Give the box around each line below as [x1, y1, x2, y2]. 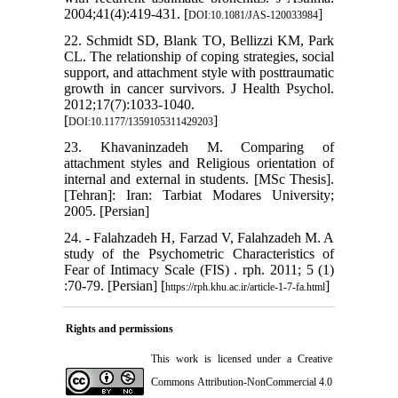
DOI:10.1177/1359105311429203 [68, 115, 213, 129]
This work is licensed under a [151, 353, 298, 366]
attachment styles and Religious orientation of [63, 155, 335, 171]
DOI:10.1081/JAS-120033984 [187, 9, 318, 22]
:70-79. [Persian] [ [63, 278, 165, 294]
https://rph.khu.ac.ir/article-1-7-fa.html [164, 281, 325, 294]
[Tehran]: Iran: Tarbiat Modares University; [63, 187, 335, 203]
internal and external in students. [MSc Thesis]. [63, 171, 335, 187]
